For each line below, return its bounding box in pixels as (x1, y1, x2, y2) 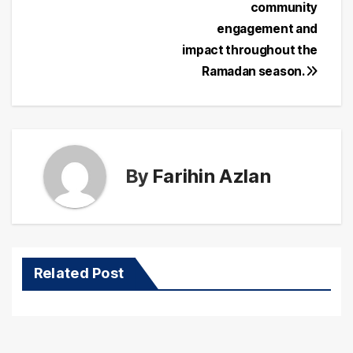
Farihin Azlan (152, 165, 271, 188)
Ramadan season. (202, 63, 307, 79)
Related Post (33, 264, 124, 281)
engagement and (217, 20, 318, 36)
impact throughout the (182, 42, 318, 58)
